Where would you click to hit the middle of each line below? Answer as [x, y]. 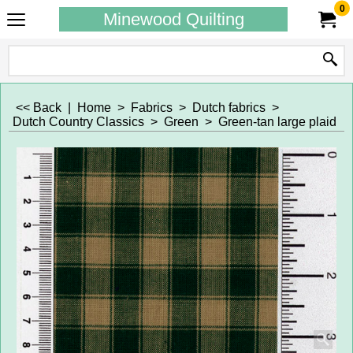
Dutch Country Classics [78, 122]
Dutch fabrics [229, 108]
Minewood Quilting [173, 19]
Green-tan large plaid [277, 122]
